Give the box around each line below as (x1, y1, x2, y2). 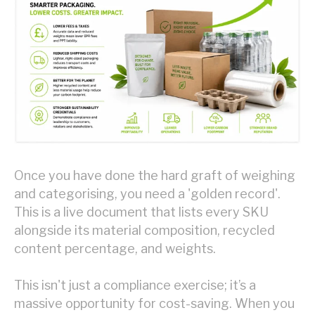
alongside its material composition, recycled (14, 222, 275, 238)
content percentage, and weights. (14, 240, 216, 256)
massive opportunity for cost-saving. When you (14, 295, 295, 311)
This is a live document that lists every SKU (14, 204, 269, 219)
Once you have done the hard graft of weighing (14, 167, 295, 183)
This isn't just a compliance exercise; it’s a (14, 277, 256, 292)
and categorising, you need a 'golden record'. (14, 186, 281, 201)
